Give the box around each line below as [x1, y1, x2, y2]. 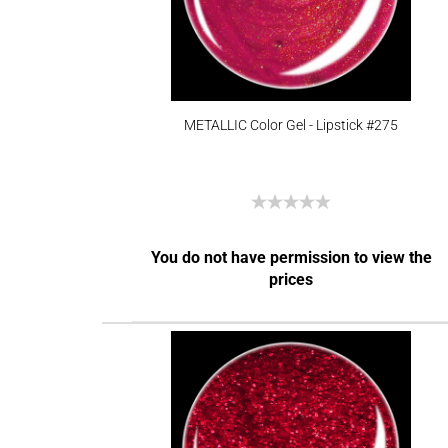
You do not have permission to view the [150, 248, 432, 267]
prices [269, 270, 314, 289]
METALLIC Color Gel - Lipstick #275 [184, 117, 398, 133]
